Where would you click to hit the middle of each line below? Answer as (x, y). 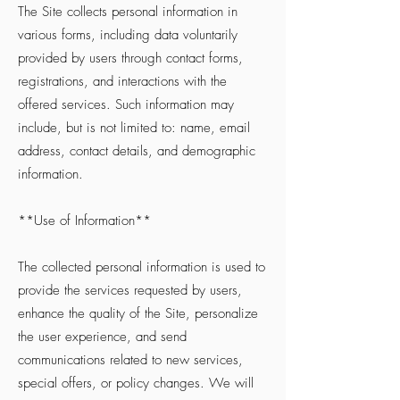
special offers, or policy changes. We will (136, 383)
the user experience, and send (102, 337)
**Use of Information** (84, 221)
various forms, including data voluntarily (128, 35)
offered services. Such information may (126, 104)
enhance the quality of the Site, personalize (138, 313)
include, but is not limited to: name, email (134, 128)
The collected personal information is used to (142, 267)
